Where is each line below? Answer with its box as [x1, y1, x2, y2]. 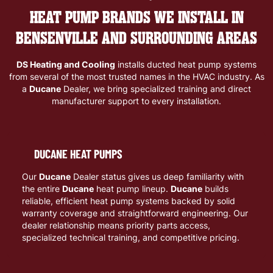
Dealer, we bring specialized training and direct [61, 82, 251, 94]
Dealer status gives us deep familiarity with [71, 170, 244, 182]
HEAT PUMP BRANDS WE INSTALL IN [29, 7, 244, 28]
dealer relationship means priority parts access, [22, 219, 210, 231]
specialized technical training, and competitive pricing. [22, 231, 239, 243]
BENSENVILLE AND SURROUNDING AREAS [16, 27, 257, 49]
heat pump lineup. [94, 182, 171, 194]
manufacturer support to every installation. [52, 94, 221, 107]
